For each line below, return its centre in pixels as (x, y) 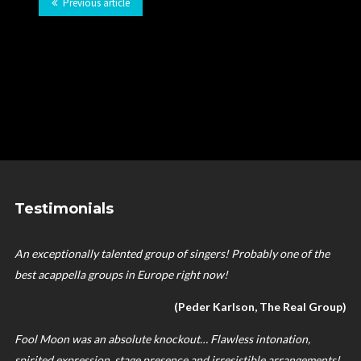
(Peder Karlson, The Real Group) (261, 306)
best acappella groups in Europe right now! (121, 274)
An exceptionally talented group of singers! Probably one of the (172, 253)
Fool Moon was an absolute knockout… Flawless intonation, (162, 338)
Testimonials (64, 208)
